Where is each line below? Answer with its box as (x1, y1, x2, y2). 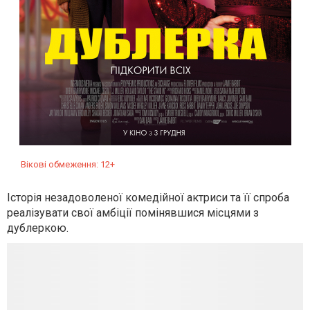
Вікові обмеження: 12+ (21, 159, 115, 170)
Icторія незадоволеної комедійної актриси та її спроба (7, 191, 289, 204)
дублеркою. (7, 221, 69, 235)
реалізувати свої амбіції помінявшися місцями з (7, 206, 259, 219)
